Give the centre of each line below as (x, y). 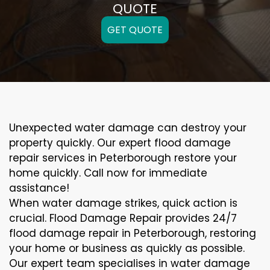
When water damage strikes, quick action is (123, 203)
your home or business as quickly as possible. (127, 249)
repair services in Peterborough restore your (123, 158)
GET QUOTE (135, 30)
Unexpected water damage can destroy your (128, 128)
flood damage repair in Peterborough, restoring (133, 234)
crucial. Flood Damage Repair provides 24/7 (123, 218)
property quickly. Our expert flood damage (120, 143)
